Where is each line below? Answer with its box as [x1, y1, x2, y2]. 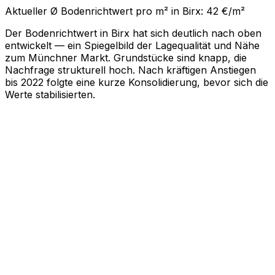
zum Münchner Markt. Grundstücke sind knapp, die [5, 52, 247, 64]
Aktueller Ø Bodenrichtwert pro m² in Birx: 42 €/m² [5, 5, 245, 18]
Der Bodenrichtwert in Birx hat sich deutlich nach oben [5, 27, 261, 40]
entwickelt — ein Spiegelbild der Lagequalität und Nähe [5, 39, 260, 52]
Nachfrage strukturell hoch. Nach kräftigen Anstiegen [5, 64, 256, 77]
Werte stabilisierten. [5, 88, 95, 101]
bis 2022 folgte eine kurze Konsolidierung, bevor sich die [5, 76, 268, 89]
